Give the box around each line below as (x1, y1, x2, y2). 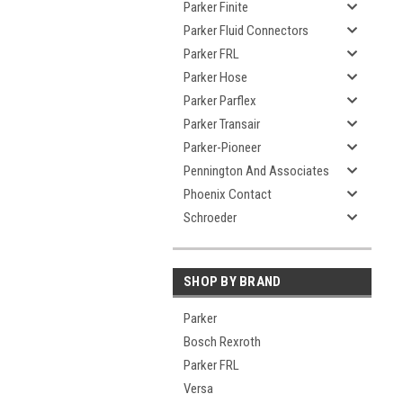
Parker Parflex (184, 93, 256, 109)
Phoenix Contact (184, 186, 272, 202)
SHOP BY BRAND (184, 273, 282, 290)
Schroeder (184, 210, 237, 226)
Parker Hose (184, 69, 247, 85)
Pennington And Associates (184, 163, 329, 179)
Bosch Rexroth (184, 334, 261, 350)
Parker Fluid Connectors (184, 22, 309, 39)
